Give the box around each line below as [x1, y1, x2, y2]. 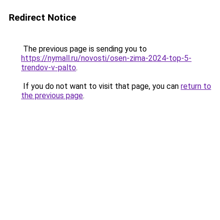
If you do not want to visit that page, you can [21, 82, 181, 91]
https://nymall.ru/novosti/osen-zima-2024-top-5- [21, 54, 192, 63]
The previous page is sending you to [21, 44, 147, 54]
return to [181, 82, 211, 91]
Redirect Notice [9, 12, 76, 23]
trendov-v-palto [21, 63, 76, 72]
